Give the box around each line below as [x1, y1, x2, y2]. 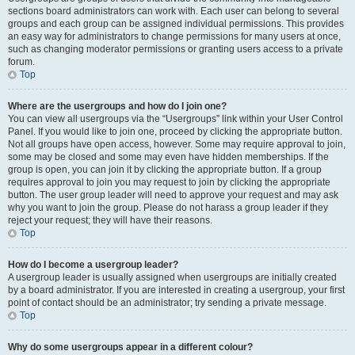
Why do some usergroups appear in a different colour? [8, 342, 253, 353]
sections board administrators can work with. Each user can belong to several [8, 6, 339, 17]
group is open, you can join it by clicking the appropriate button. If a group [8, 164, 322, 175]
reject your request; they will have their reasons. [8, 215, 212, 226]
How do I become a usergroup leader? [8, 259, 178, 270]
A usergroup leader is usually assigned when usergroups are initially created [8, 272, 337, 283]
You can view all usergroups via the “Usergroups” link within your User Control [8, 113, 343, 124]
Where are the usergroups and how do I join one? [8, 101, 227, 112]
